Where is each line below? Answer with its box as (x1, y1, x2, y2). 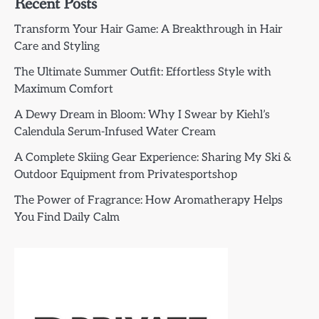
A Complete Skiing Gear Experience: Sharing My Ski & (14, 151, 291, 165)
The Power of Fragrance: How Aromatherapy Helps (14, 194, 283, 208)
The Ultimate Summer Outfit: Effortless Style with (14, 66, 271, 80)
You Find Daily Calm (14, 211, 120, 225)
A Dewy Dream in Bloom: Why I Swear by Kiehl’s (14, 108, 270, 122)
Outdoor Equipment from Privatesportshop (14, 168, 237, 182)
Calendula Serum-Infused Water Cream (14, 125, 216, 140)
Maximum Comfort (14, 83, 113, 97)
